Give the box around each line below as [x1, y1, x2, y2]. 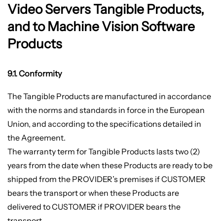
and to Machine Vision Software [7, 18, 195, 35]
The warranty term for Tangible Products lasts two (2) [7, 146, 200, 156]
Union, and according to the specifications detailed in [7, 118, 201, 129]
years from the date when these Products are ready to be [7, 160, 213, 170]
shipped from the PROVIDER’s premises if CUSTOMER [7, 174, 206, 184]
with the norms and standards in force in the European [7, 105, 205, 115]
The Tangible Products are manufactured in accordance [7, 91, 211, 101]
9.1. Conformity [7, 68, 62, 78]
